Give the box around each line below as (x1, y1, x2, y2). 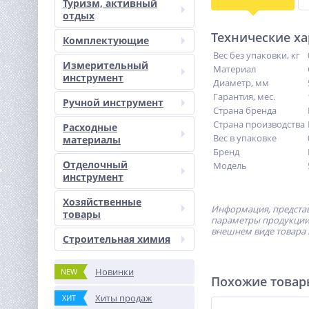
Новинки (95, 266, 134, 278)
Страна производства (213, 118, 305, 130)
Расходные (63, 121, 117, 134)
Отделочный (63, 158, 128, 171)
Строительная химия (63, 232, 170, 246)
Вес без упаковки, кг (213, 49, 300, 61)
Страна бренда (213, 104, 277, 117)
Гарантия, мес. (213, 90, 275, 103)
